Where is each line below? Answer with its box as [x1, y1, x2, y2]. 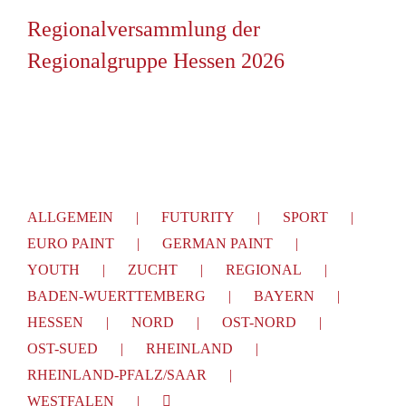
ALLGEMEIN [27, 209, 113, 225]
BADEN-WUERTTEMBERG [27, 288, 206, 304]
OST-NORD [222, 314, 296, 330]
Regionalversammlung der [27, 17, 260, 41]
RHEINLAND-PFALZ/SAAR [27, 367, 207, 382]
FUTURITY [161, 209, 235, 225]
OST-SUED [27, 341, 98, 356]
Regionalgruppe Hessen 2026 [27, 49, 285, 72]
